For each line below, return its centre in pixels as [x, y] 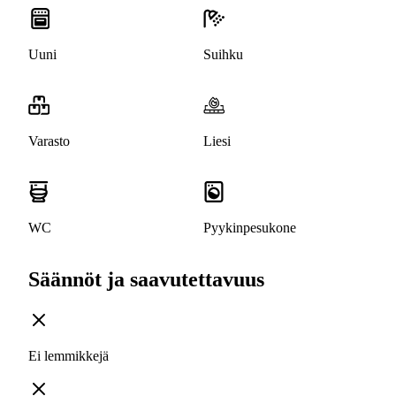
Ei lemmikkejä [69, 356]
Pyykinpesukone [250, 228]
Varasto [49, 141]
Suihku [223, 55]
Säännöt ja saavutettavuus [146, 280]
